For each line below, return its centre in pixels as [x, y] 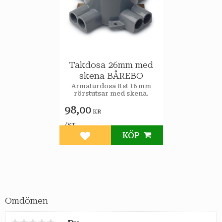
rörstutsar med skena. [111, 94]
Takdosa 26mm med [111, 65]
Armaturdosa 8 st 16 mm [111, 86]
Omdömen [27, 201]
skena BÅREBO [111, 76]
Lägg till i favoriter [123, 141]
